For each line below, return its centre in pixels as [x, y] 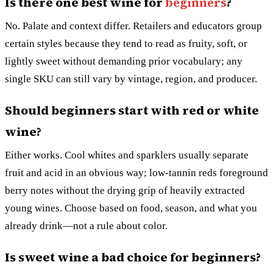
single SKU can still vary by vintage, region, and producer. [131, 79]
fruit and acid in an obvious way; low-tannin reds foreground [136, 172]
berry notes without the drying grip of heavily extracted [125, 190]
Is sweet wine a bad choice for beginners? [133, 257]
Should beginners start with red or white [132, 110]
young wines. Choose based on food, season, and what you [131, 208]
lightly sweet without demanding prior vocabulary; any [124, 61]
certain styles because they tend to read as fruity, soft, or [126, 43]
